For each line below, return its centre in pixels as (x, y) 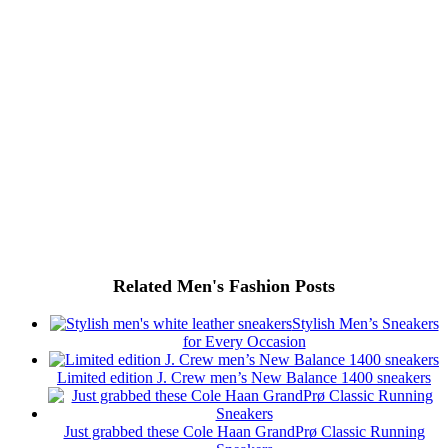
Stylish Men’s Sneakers (365, 324)
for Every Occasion (244, 342)
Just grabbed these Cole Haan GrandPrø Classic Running (244, 432)
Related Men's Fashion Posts (224, 286)
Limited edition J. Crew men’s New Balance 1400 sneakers (244, 378)
